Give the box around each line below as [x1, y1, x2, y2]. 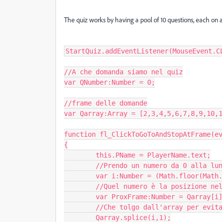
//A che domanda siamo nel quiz [64, 68, 183, 76]
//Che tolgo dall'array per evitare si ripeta [64, 203, 96, 211]
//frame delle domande [64, 99, 147, 107]
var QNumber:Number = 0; [64, 78, 155, 86]
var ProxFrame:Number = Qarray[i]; [64, 193, 96, 201]
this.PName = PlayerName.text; [64, 151, 96, 159]
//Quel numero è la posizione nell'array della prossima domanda [64, 182, 96, 190]
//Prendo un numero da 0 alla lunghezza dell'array [64, 162, 96, 169]
